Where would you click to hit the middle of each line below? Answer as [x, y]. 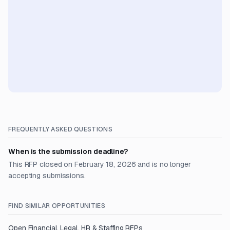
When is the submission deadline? [68, 151]
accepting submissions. [47, 176]
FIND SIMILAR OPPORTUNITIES [57, 206]
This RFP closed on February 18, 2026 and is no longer [100, 164]
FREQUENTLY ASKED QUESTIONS [60, 129]
